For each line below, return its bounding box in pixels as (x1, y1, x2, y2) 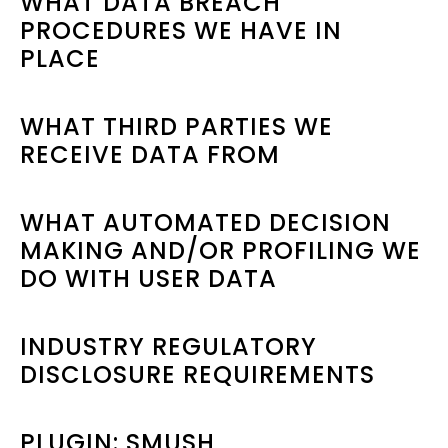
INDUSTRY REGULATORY (20, 330, 317, 363)
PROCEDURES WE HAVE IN (20, 14, 342, 47)
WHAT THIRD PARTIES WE (20, 110, 333, 143)
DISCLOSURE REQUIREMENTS (20, 358, 375, 391)
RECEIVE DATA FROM (20, 138, 280, 171)
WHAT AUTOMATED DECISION (20, 206, 391, 239)
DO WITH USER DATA (20, 262, 277, 295)
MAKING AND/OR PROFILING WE (20, 234, 421, 267)
